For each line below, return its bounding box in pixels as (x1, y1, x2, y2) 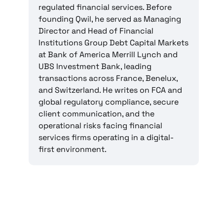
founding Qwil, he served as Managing (38, 14, 182, 25)
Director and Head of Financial (38, 26, 154, 37)
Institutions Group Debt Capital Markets (38, 37, 189, 48)
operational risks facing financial (38, 120, 163, 131)
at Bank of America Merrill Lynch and (38, 49, 178, 60)
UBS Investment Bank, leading (38, 61, 152, 72)
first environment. (38, 144, 107, 155)
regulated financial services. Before (38, 2, 172, 13)
